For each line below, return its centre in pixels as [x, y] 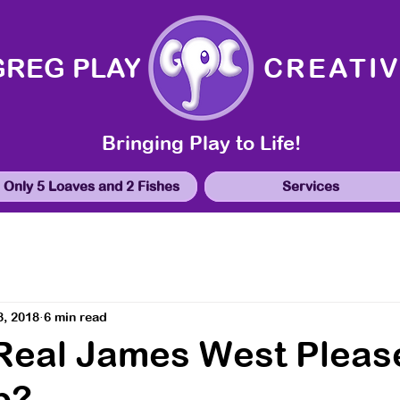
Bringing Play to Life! [201, 143]
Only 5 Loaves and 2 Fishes [92, 186]
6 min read [75, 317]
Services [310, 186]
